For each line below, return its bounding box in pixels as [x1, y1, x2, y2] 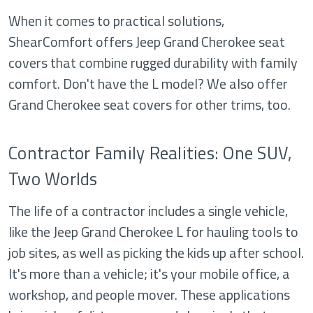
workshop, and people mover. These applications [8, 284, 290, 305]
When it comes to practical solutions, [8, 10, 224, 31]
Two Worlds [8, 166, 98, 192]
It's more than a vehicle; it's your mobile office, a [8, 263, 290, 284]
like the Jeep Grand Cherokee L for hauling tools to [8, 221, 298, 242]
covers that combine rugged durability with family [8, 52, 298, 73]
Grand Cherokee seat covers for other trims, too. [8, 94, 293, 115]
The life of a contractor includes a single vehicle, [8, 200, 288, 221]
